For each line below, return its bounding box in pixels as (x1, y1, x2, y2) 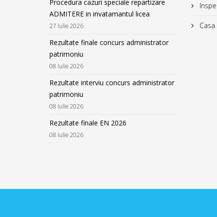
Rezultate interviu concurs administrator (49, 78, 174, 87)
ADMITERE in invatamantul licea (49, 9, 150, 18)
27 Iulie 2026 (49, 22, 83, 30)
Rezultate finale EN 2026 (49, 118, 126, 127)
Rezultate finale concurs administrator (49, 38, 169, 47)
